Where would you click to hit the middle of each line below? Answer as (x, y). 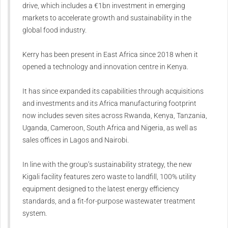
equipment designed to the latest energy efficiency (101, 189)
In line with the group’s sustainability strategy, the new (107, 165)
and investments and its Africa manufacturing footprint (109, 104)
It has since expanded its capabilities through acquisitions (113, 91)
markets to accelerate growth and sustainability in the (107, 18)
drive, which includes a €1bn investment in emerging (104, 6)
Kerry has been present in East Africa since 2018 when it (110, 55)
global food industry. (54, 30)
